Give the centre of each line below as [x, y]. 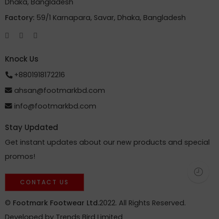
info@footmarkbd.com [54, 106]
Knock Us [22, 59]
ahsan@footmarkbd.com [59, 91]
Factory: [21, 17]
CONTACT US [44, 182]
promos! [20, 156]
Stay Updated [32, 128]
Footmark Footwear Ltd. [56, 203]
